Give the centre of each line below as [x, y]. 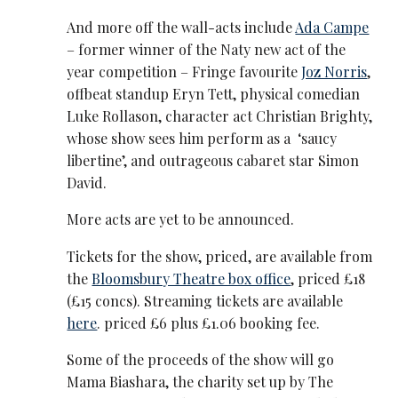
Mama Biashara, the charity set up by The [200, 381]
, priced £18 [328, 278]
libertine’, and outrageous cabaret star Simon [213, 161]
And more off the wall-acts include [181, 28]
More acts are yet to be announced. [181, 219]
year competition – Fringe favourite [184, 72]
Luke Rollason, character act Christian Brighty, [220, 116]
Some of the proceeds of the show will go [201, 359]
